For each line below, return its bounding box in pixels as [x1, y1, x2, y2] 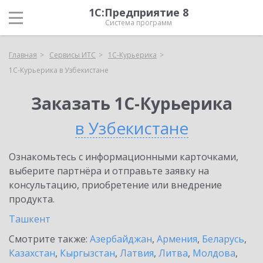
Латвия [120, 247, 154, 259]
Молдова [193, 247, 235, 259]
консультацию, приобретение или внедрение [9, 178, 222, 191]
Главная [9, 50, 37, 60]
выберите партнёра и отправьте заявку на [9, 164, 209, 177]
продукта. [9, 193, 55, 205]
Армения [157, 232, 197, 245]
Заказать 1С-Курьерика [31, 92, 232, 114]
